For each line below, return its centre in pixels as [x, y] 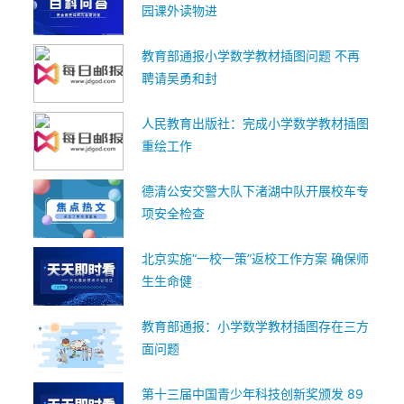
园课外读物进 [179, 10]
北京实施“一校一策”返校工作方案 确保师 [255, 258]
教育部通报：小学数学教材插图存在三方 [255, 326]
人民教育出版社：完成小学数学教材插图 [255, 123]
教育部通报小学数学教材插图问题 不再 [251, 55]
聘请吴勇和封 [179, 78]
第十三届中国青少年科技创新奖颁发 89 [252, 394]
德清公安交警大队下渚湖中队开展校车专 [255, 191]
